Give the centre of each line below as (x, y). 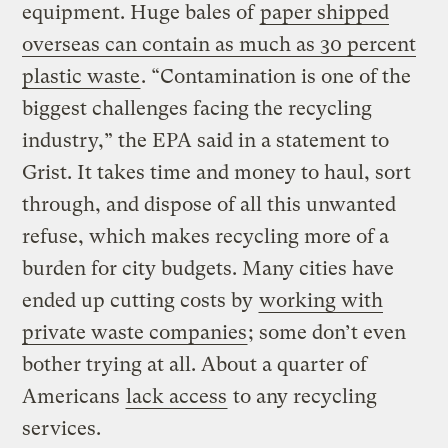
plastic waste (81, 77)
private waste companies (135, 333)
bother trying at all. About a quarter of (195, 365)
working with (321, 301)
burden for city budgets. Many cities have (208, 269)
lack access (177, 397)
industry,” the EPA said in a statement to (206, 141)
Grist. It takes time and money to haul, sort (217, 173)
